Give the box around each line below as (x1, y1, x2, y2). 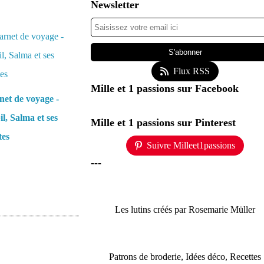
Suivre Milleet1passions (147, 140, 235, 150)
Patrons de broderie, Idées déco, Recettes (109, 252, 261, 262)
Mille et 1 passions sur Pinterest (91, 117, 236, 128)
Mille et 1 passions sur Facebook (91, 82, 239, 94)
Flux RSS (173, 66, 210, 76)
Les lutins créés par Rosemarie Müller (115, 204, 255, 214)
